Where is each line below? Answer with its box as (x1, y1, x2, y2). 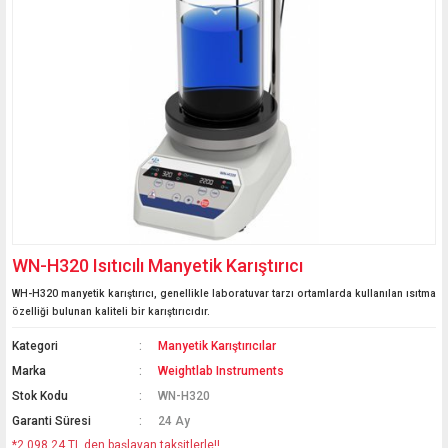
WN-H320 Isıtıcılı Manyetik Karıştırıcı (12, 255, 303, 276)
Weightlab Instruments (158, 364, 285, 378)
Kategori (12, 339, 58, 353)
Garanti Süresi (12, 414, 91, 428)
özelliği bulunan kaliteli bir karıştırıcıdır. (12, 306, 210, 317)
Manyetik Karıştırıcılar (158, 339, 277, 353)
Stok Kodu (12, 389, 68, 403)
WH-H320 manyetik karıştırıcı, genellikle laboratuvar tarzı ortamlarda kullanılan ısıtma (12, 288, 436, 299)
